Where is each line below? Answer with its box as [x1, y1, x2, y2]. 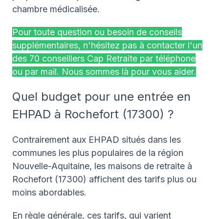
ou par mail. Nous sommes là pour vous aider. [12, 66, 196, 77]
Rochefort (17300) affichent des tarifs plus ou [12, 174, 197, 184]
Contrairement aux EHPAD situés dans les [12, 134, 181, 145]
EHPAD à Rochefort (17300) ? [12, 107, 174, 121]
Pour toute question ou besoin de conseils [12, 26, 182, 37]
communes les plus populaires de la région [12, 147, 183, 158]
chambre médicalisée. [12, 3, 100, 14]
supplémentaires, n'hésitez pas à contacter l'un [12, 40, 202, 50]
